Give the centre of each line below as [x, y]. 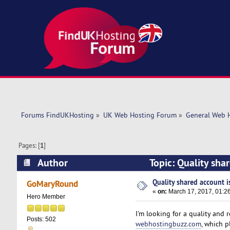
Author [52, 162]
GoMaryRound [53, 184]
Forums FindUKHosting [57, 115]
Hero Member [46, 197]
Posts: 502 [41, 219]
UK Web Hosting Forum [140, 115]
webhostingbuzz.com [168, 224]
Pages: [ [30, 146]
